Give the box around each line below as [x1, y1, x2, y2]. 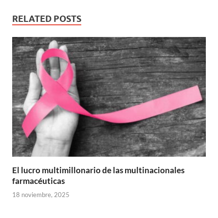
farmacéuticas [12, 175, 65, 186]
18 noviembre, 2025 [12, 191, 70, 199]
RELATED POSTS [12, 14, 81, 24]
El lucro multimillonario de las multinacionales [12, 164, 184, 175]
